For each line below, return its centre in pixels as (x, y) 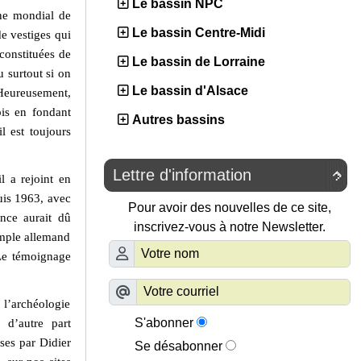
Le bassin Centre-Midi (199, 33)
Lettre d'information (182, 175)
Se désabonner (178, 346)
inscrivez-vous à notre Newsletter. (230, 227)
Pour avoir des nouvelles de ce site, (230, 208)
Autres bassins (178, 120)
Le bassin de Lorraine (199, 62)
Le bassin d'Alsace (190, 91)
